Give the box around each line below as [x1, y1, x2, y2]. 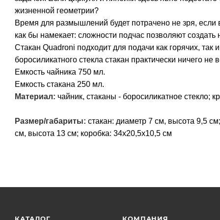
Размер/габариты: [15, 116, 86, 125]
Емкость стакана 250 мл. [15, 80, 106, 88]
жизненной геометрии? [15, 6, 99, 15]
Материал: [15, 92, 55, 101]
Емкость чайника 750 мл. [15, 67, 105, 76]
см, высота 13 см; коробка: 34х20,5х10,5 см [15, 129, 172, 137]
